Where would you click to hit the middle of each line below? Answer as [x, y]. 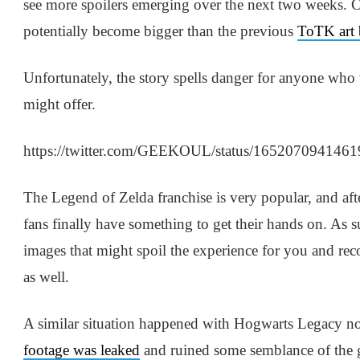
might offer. [61, 104]
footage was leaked [82, 350]
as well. [48, 276]
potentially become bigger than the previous [160, 31]
